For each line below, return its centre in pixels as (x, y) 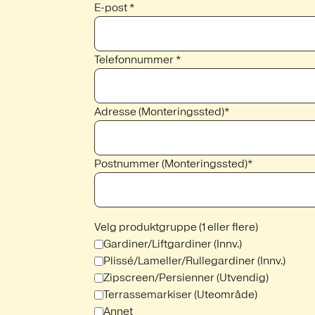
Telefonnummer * (137, 59)
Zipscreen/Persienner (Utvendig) (186, 277)
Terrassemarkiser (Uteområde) (180, 294)
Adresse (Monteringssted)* (162, 111)
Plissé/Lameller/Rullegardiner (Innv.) (194, 261)
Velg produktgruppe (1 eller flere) (176, 227)
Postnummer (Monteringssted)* (173, 163)
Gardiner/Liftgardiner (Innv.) (173, 244)
